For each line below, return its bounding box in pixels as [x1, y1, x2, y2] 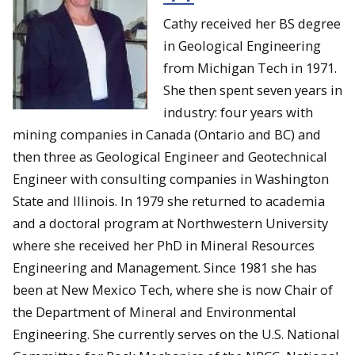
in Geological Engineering [163, 36, 321, 55]
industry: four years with [163, 102, 313, 121]
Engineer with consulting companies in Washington [13, 169, 329, 188]
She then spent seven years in [163, 80, 342, 99]
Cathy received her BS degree [163, 13, 341, 32]
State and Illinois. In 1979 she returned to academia [13, 191, 325, 210]
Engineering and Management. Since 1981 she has [13, 258, 317, 277]
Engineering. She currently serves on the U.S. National [13, 324, 340, 343]
